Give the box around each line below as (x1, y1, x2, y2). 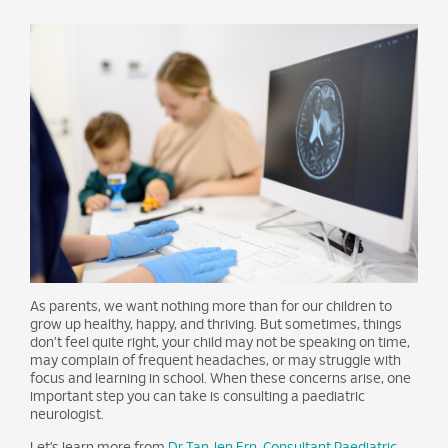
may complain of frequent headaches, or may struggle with (30, 353, 401, 368)
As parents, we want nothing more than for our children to (30, 299, 392, 314)
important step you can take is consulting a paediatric (30, 389, 365, 404)
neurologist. (30, 407, 104, 422)
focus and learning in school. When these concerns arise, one (30, 371, 411, 386)
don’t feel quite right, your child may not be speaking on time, (30, 335, 410, 350)
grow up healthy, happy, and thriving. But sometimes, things (30, 317, 402, 332)
